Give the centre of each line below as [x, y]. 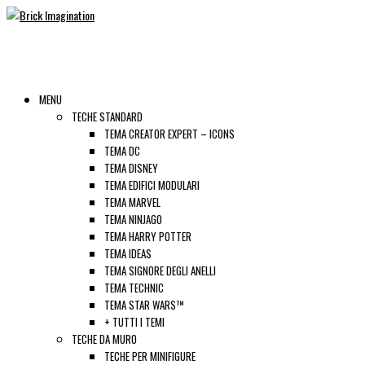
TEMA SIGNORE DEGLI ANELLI [160, 270]
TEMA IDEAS [128, 253]
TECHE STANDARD [107, 117]
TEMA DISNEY [131, 168]
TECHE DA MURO [104, 339]
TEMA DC [122, 151]
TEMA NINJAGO [133, 219]
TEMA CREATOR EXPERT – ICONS [169, 134]
